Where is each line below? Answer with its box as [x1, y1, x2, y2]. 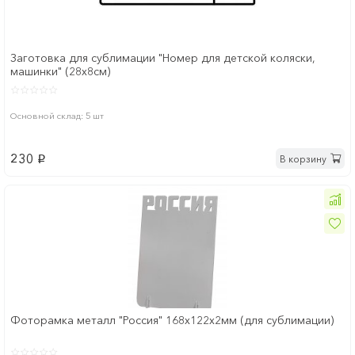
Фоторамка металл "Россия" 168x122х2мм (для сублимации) [10, 313, 334, 328]
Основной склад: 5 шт [10, 110, 104, 122]
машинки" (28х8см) [10, 64, 110, 79]
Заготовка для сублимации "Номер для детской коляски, [10, 51, 315, 66]
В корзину [280, 152, 326, 165]
